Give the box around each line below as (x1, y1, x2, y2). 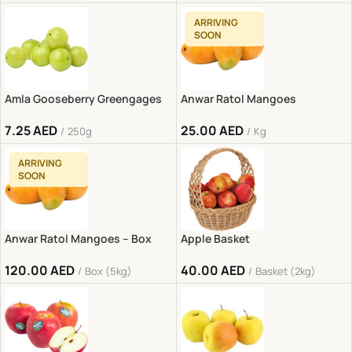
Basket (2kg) (255, 263, 316, 278)
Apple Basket (180, 230, 250, 246)
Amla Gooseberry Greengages (5, 90, 162, 106)
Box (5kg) (85, 263, 132, 278)
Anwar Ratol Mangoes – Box (5, 230, 152, 246)
